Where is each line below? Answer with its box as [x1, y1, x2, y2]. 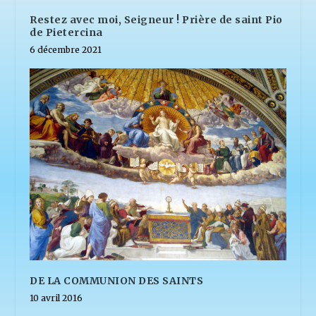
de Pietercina [30, 25, 103, 39]
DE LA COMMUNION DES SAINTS [30, 274, 204, 287]
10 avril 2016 [30, 292, 83, 303]
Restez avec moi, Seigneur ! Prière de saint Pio [30, 13, 283, 26]
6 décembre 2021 [30, 44, 102, 55]
